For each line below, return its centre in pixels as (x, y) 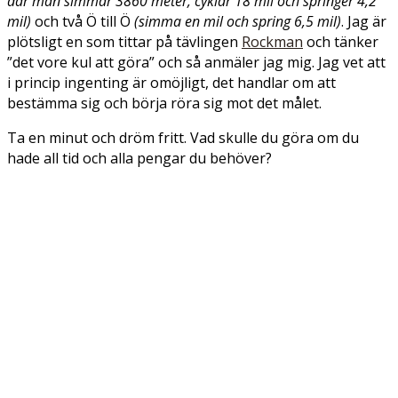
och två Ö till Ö (83, 21)
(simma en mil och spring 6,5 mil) (238, 21)
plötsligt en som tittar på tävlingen (124, 42)
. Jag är (364, 21)
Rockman (272, 42)
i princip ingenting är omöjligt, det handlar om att (171, 83)
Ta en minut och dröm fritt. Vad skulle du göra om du (183, 138)
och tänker (341, 42)
